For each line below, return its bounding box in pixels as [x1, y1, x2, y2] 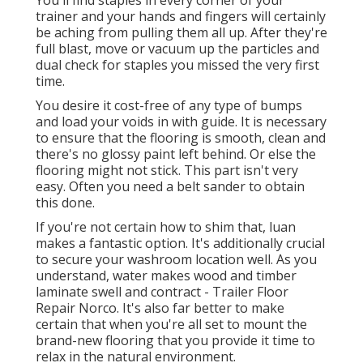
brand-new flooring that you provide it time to [36, 331, 315, 350]
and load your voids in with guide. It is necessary [36, 113, 327, 131]
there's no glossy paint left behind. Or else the [36, 145, 316, 164]
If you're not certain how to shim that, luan [36, 218, 296, 237]
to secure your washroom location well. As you [36, 250, 317, 269]
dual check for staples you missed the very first [36, 56, 319, 75]
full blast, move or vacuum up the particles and [36, 40, 319, 58]
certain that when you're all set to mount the [36, 315, 307, 334]
